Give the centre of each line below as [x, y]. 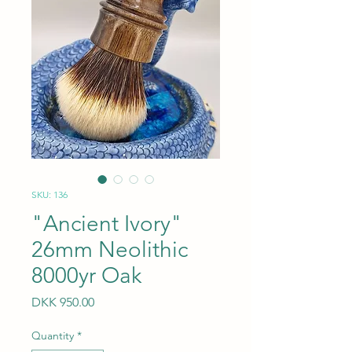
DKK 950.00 [63, 302]
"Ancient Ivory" [107, 224]
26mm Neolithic [110, 249]
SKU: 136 [49, 194]
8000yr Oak [86, 275]
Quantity [53, 335]
